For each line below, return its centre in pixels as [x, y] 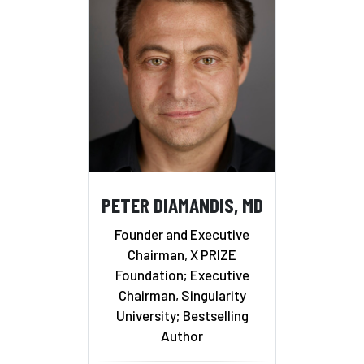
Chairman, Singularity [182, 295]
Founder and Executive [182, 234]
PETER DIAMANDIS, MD [182, 205]
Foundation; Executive [182, 274]
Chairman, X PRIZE [182, 254]
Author [182, 335]
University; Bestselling [182, 315]
